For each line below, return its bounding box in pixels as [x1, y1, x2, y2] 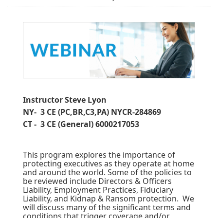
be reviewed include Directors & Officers [23, 175, 172, 186]
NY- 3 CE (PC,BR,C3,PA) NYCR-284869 [23, 106, 161, 117]
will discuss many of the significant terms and [23, 201, 191, 213]
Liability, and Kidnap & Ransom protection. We [23, 193, 194, 204]
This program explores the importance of [23, 149, 175, 160]
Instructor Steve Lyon [23, 94, 107, 105]
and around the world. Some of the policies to [23, 166, 192, 178]
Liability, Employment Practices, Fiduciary [23, 184, 173, 195]
